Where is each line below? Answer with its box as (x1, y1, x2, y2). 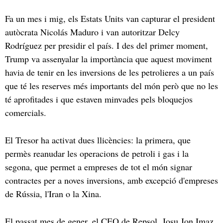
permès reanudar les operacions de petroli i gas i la (5, 147, 189, 159)
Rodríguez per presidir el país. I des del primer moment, (5, 39, 208, 51)
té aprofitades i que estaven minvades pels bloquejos (5, 93, 193, 105)
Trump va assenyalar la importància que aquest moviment (5, 52, 212, 65)
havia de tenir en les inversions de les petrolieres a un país (5, 66, 214, 78)
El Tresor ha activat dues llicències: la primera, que (5, 133, 191, 146)
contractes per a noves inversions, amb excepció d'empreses (5, 174, 218, 186)
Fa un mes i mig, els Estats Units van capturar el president (5, 12, 215, 24)
